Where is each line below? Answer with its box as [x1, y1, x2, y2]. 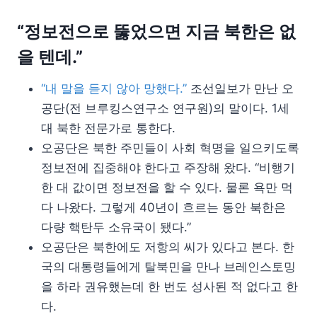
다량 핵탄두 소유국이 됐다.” [41, 220, 191, 235]
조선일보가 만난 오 [190, 81, 294, 96]
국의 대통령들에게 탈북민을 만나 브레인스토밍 [41, 260, 296, 275]
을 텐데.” [17, 47, 83, 68]
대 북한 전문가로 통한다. [41, 121, 175, 136]
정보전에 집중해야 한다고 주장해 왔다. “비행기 [41, 161, 295, 175]
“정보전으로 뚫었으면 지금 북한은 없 [17, 21, 296, 42]
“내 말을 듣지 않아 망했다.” [41, 81, 190, 96]
